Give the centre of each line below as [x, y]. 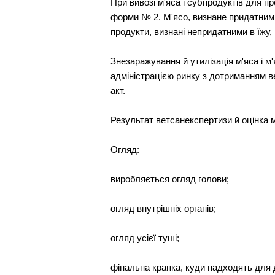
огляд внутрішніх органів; [164, 208]
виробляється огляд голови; [170, 179]
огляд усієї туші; [145, 238]
